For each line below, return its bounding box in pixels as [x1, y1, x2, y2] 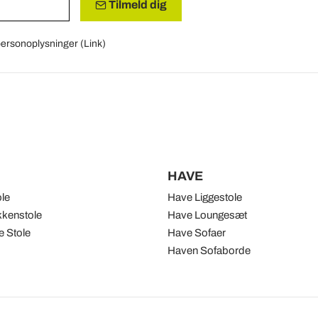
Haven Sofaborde [167, 245, 251, 256]
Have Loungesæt [167, 209, 247, 221]
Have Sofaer [167, 227, 226, 238]
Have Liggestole [167, 192, 242, 203]
